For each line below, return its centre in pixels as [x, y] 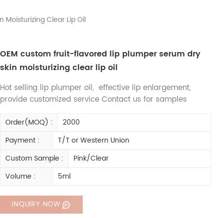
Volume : [21, 177]
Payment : [23, 141]
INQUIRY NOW [36, 204]
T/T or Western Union [93, 141]
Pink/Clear [91, 159]
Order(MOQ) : [29, 123]
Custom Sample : [35, 159]
